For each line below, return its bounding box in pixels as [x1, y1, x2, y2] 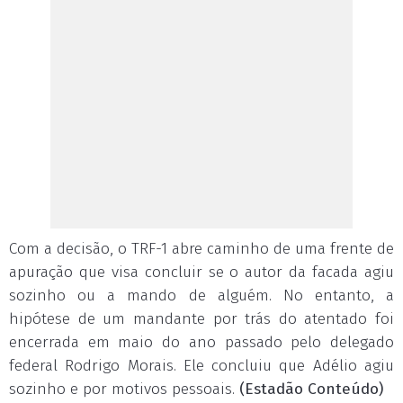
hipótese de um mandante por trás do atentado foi [9, 309, 394, 328]
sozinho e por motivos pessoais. [9, 380, 239, 399]
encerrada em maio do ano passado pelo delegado [9, 333, 394, 352]
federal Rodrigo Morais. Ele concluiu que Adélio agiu [9, 356, 394, 375]
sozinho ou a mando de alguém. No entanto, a [9, 286, 394, 305]
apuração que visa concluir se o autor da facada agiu [9, 263, 394, 282]
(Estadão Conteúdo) [239, 380, 383, 399]
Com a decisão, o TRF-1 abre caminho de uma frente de [9, 239, 394, 258]
